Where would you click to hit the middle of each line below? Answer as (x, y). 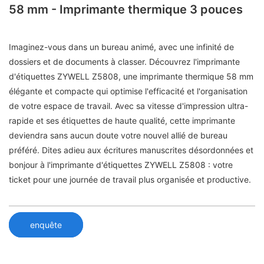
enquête (46, 225)
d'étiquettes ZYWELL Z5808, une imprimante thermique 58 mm (131, 77)
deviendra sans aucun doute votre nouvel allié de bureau (118, 136)
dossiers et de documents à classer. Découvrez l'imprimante (124, 62)
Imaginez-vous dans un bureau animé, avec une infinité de (121, 47)
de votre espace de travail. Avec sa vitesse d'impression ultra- (128, 106)
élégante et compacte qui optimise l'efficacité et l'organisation (128, 91)
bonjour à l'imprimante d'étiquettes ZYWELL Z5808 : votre (121, 165)
